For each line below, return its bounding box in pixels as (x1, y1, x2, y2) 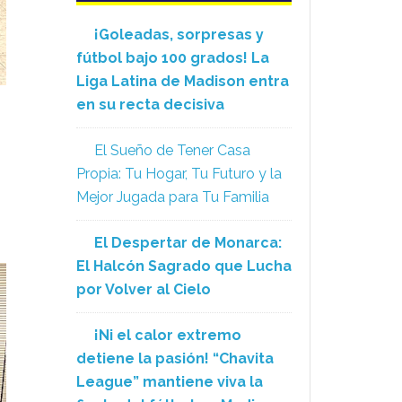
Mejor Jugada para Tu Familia (76, 188, 269, 205)
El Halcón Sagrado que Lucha (76, 258, 292, 275)
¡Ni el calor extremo (94, 327, 241, 344)
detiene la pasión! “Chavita (76, 350, 274, 367)
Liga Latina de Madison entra (76, 73, 289, 90)
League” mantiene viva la (76, 373, 263, 390)
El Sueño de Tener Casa (94, 142, 250, 159)
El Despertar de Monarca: (94, 234, 282, 251)
